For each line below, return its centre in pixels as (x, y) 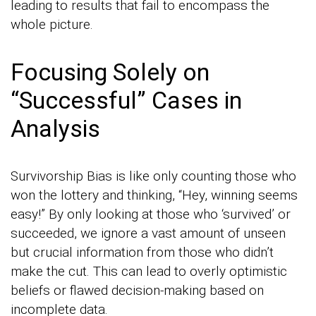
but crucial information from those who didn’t (142, 253)
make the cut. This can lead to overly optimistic (149, 272)
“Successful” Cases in (126, 101)
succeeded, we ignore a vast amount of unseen (148, 233)
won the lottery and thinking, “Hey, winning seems (154, 195)
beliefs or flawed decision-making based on (137, 291)
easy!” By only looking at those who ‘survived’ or (151, 214)
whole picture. (52, 25)
